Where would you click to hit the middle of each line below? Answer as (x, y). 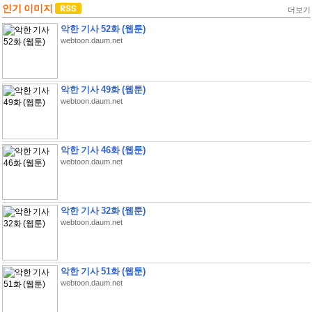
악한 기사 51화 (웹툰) (103, 271)
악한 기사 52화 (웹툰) (103, 29)
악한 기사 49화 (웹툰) (103, 89)
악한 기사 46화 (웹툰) (103, 150)
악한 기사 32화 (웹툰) (103, 211)
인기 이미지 (28, 8)
